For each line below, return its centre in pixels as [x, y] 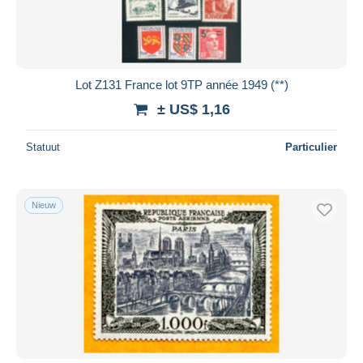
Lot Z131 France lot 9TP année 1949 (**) [181, 84]
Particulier [311, 147]
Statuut [43, 147]
